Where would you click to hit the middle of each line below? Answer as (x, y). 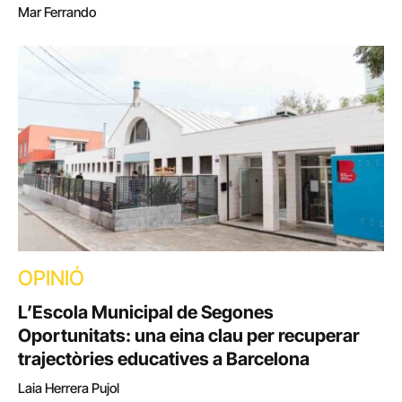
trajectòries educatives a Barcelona (164, 359)
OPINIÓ (51, 279)
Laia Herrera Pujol (69, 389)
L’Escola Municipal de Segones (146, 313)
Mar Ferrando (57, 12)
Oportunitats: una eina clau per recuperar (189, 336)
